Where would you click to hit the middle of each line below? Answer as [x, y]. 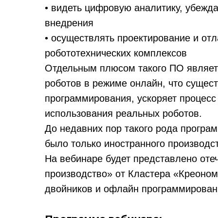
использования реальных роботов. [123, 113]
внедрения [69, 23]
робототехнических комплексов [116, 53]
